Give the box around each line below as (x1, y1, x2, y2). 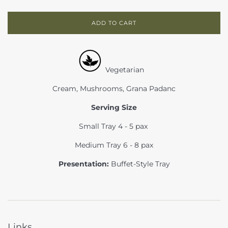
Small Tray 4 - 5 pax (78, 122, 150, 131)
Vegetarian (103, 65, 150, 75)
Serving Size (91, 103, 137, 112)
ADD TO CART (92, 19, 136, 27)
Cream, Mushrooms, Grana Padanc (52, 84, 176, 94)
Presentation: (58, 159, 109, 169)
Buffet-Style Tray (110, 159, 170, 169)
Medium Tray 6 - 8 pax (75, 140, 153, 150)
